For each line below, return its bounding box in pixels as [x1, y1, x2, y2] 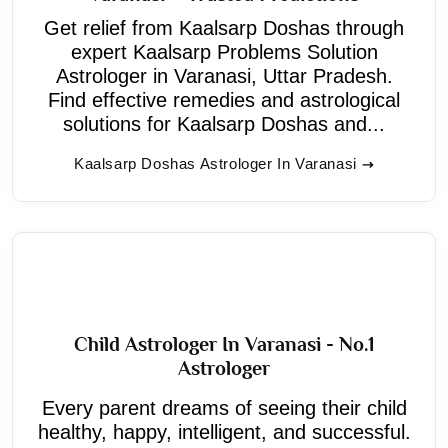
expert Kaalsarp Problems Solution [70, 40, 378, 63]
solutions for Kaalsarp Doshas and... [63, 112, 385, 135]
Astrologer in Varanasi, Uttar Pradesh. [55, 64, 393, 87]
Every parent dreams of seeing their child [41, 396, 407, 419]
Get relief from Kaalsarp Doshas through [44, 16, 404, 39]
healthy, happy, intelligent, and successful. [37, 420, 411, 443]
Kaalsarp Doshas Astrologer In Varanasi [74, 154, 357, 172]
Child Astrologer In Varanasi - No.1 [74, 332, 374, 355]
